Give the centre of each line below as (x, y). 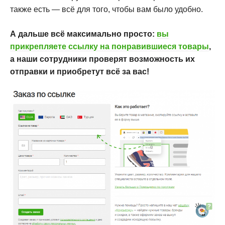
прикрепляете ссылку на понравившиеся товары (109, 47)
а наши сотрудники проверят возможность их (102, 59)
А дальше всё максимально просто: (83, 34)
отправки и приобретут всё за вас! (80, 72)
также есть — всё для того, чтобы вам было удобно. (106, 10)
